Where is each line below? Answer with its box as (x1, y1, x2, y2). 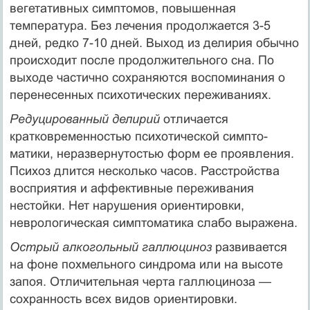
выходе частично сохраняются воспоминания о (9, 70, 285, 84)
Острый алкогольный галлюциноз (9, 239, 215, 254)
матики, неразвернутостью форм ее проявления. (9, 146, 294, 161)
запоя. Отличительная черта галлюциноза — (9, 274, 271, 289)
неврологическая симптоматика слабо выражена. (9, 215, 298, 230)
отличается (163, 111, 228, 126)
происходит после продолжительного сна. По (9, 53, 274, 67)
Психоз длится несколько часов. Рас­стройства (9, 163, 280, 178)
